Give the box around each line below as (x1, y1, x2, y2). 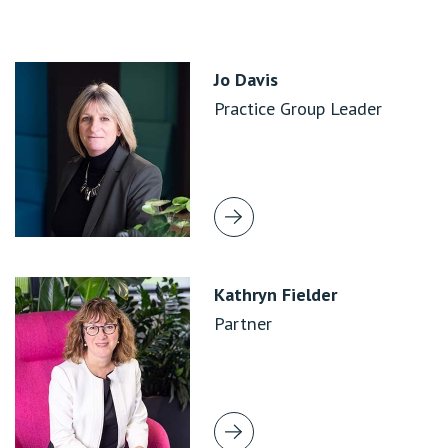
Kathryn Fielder (214, 282, 337, 306)
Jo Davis (214, 67, 278, 91)
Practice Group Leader (214, 96, 382, 120)
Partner (214, 311, 272, 335)
